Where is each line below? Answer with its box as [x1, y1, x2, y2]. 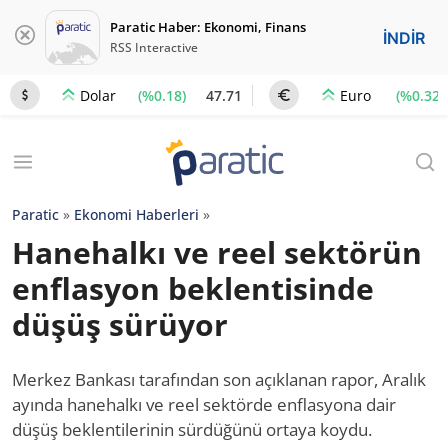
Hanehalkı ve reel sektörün [12, 232, 422, 273]
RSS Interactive [110, 39, 198, 56]
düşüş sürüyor [12, 304, 228, 345]
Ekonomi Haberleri [74, 205, 199, 224]
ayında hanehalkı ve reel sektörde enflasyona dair [12, 393, 396, 416]
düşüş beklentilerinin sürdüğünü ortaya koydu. [12, 418, 372, 441]
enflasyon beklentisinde [12, 268, 374, 309]
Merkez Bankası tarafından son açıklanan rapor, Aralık [12, 368, 426, 391]
